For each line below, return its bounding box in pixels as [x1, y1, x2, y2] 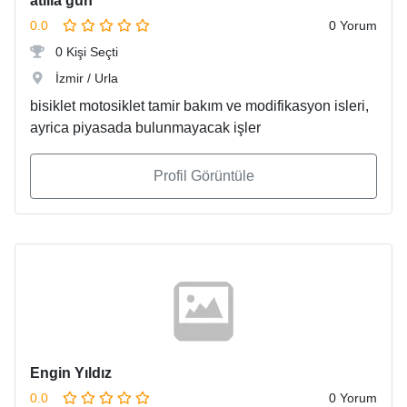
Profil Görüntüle [153, 168, 254, 184]
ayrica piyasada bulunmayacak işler [30, 120, 261, 136]
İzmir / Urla [52, 71, 118, 86]
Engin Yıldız [30, 365, 112, 382]
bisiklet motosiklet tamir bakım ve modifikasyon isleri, [30, 98, 369, 114]
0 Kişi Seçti [52, 45, 118, 60]
